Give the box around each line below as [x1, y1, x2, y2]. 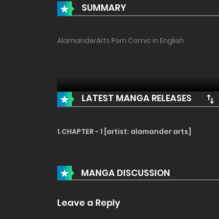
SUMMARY [80, 1, 126, 14]
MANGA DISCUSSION [81, 166, 170, 179]
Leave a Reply [57, 197, 120, 209]
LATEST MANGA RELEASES [80, 92, 192, 105]
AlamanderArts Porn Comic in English [57, 36, 184, 46]
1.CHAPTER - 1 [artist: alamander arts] [57, 127, 191, 137]
